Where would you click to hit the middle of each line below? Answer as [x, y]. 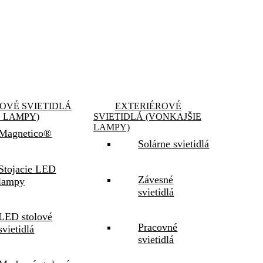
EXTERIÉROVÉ [148, 106]
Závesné [156, 179]
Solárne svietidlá [174, 144]
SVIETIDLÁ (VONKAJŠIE [147, 117]
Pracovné [158, 227]
